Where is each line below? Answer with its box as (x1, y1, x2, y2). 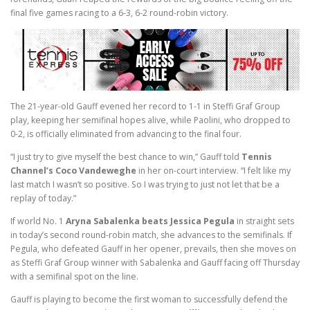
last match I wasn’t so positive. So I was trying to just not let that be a (10, 178, 280, 190)
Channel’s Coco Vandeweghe (10, 164, 138, 176)
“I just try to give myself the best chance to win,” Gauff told (10, 150, 241, 163)
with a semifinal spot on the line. (10, 270, 138, 282)
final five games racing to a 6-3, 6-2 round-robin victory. (10, 7, 228, 19)
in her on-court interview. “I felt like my (138, 164, 291, 176)
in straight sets (235, 215, 294, 227)
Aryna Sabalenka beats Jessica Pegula (66, 215, 235, 227)
